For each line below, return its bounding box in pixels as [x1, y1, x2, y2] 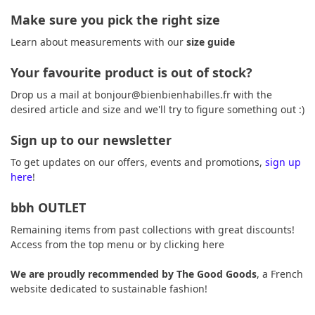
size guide [186, 35, 235, 49]
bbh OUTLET [11, 199, 89, 217]
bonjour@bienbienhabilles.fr [94, 88, 231, 102]
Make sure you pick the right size [11, 11, 220, 29]
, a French [257, 267, 303, 281]
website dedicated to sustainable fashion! [11, 282, 207, 296]
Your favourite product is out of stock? [11, 64, 252, 82]
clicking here [164, 238, 224, 252]
